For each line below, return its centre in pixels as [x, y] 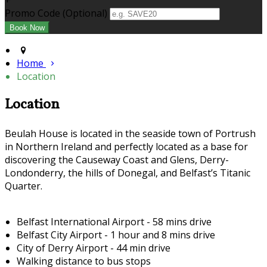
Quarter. [24, 186]
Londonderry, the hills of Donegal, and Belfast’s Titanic [128, 173]
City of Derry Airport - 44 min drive [95, 248]
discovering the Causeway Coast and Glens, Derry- [117, 159]
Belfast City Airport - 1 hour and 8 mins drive [118, 235]
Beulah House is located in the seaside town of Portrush [130, 133]
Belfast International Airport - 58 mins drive [115, 221]
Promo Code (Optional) [56, 13]
